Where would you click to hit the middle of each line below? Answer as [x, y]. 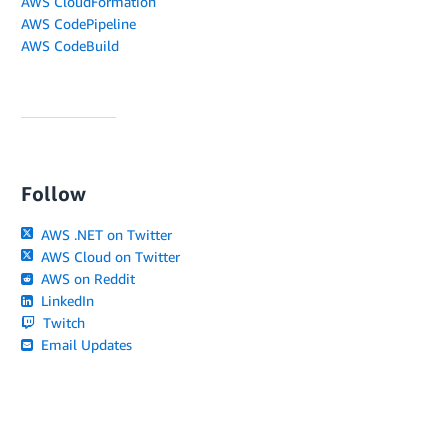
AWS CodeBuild [70, 45]
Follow [53, 193]
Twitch [62, 322]
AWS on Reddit [86, 278]
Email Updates [85, 344]
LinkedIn [66, 300]
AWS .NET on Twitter [105, 234]
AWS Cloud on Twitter [109, 256]
